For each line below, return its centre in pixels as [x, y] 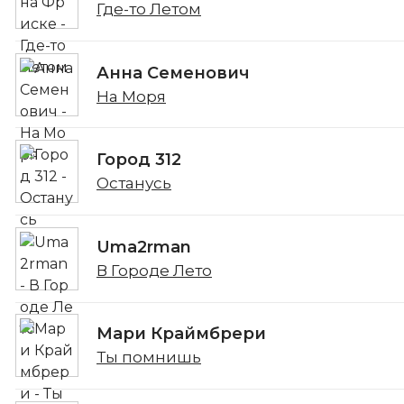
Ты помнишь [149, 358]
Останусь [134, 184]
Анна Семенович [173, 73]
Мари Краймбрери [181, 334]
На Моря [131, 96]
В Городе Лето [154, 270]
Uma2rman [144, 247]
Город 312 [139, 160]
